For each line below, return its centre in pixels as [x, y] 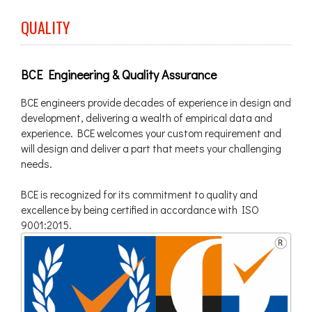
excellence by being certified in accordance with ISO [140, 209]
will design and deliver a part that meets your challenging [151, 148]
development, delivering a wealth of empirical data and [147, 117]
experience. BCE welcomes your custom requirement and [151, 133]
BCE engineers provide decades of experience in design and [156, 102]
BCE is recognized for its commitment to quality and [139, 194]
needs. [37, 163]
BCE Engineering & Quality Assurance [119, 74]
